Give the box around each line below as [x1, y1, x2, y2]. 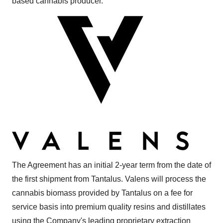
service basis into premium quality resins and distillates [12, 203, 206, 211]
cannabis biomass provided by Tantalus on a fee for [12, 189, 193, 197]
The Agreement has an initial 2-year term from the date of [12, 161, 211, 169]
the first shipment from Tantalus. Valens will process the [12, 175, 206, 183]
